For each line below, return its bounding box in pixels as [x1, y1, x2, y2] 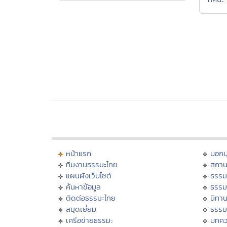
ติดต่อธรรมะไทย [66, 193, 116, 204]
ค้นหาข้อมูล [66, 181, 101, 193]
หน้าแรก [66, 148, 91, 159]
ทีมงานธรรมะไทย [66, 159, 118, 170]
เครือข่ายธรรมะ [66, 215, 113, 226]
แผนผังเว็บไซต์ [66, 170, 111, 181]
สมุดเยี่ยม [66, 204, 96, 215]
